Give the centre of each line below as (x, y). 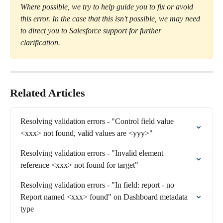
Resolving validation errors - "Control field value (98, 121)
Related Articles (48, 93)
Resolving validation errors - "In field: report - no (98, 185)
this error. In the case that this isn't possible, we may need (111, 19)
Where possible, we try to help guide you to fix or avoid (108, 7)
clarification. (40, 43)
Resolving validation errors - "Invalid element (93, 153)
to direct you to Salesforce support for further (92, 31)
